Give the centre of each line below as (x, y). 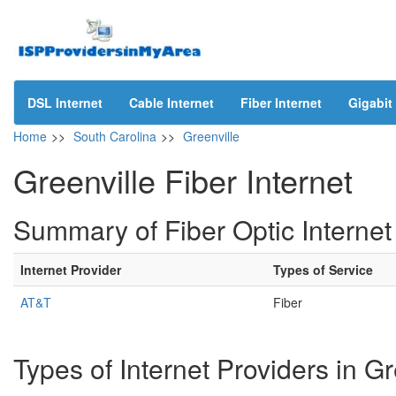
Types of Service (323, 270)
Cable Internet (171, 103)
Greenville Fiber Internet (183, 180)
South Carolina (115, 136)
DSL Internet (65, 103)
